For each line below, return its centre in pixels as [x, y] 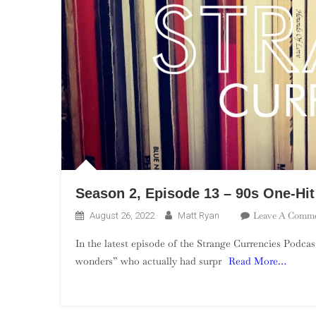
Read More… [257, 261]
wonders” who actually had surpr [148, 261]
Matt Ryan [199, 215]
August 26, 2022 [122, 215]
